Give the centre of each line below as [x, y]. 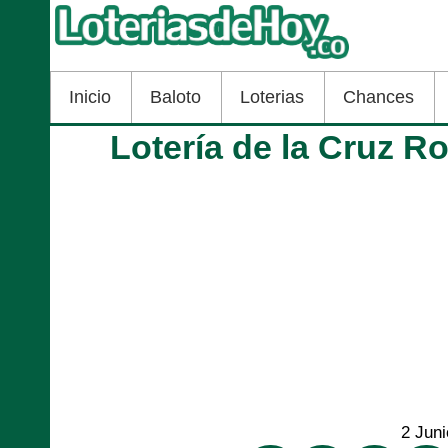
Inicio [90, 96]
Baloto [175, 96]
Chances [378, 96]
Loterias [272, 96]
